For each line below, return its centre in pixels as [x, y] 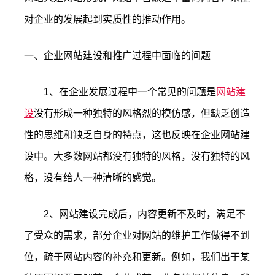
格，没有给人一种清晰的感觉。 [93, 178]
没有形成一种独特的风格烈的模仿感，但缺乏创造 [142, 113]
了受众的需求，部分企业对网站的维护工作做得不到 [137, 235]
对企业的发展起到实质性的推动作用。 [107, 19]
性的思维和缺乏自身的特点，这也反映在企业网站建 [137, 135]
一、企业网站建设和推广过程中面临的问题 [117, 56]
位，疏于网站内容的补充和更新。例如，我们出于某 [137, 257]
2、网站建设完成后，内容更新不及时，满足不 [135, 214]
